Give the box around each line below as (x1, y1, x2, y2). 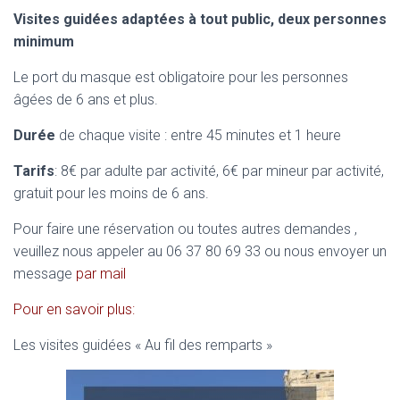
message (13, 265, 76, 282)
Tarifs (13, 162, 54, 179)
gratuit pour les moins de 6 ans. (13, 185, 209, 202)
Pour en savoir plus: (13, 301, 135, 318)
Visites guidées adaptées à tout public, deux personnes (13, 11, 387, 28)
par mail (76, 265, 126, 282)
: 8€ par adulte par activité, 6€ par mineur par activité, (54, 162, 384, 179)
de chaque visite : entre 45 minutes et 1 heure (55, 127, 341, 144)
